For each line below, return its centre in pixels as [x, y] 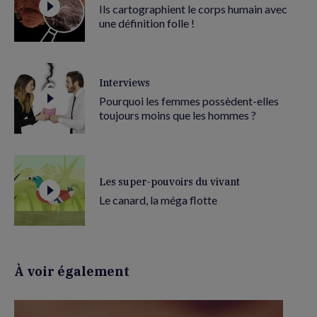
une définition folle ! [147, 23]
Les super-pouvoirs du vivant [169, 181]
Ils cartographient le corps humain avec [193, 8]
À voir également [72, 271]
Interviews [125, 82]
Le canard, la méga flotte [158, 200]
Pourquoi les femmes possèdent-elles [189, 100]
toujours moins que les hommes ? [178, 115]
